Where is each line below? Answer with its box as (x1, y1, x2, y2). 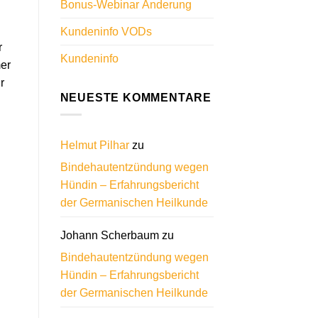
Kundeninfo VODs (60, 25, 152, 38)
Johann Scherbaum (60, 229, 159, 242)
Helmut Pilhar (60, 139, 129, 152)
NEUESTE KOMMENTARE (60, 91, 212, 104)
